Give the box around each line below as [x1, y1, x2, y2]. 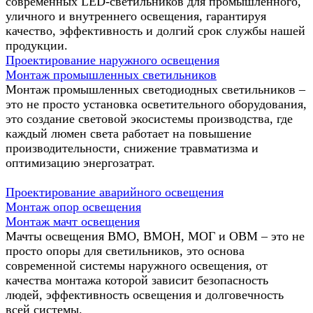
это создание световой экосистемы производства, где [6, 111, 293, 126]
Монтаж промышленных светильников [6, 67, 217, 82]
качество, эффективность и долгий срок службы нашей [6, 23, 305, 38]
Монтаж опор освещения [6, 199, 141, 214]
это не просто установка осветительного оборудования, [6, 96, 307, 111]
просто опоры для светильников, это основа [6, 243, 245, 258]
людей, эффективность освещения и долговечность [6, 287, 284, 302]
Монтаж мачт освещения [6, 214, 140, 228]
